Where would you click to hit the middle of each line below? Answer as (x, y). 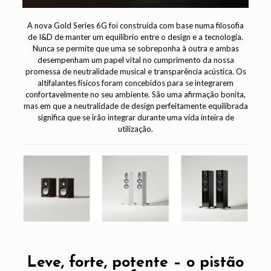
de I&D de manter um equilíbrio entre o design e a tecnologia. (135, 37)
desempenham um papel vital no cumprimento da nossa (135, 60)
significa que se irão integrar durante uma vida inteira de (135, 117)
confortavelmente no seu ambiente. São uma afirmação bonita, (135, 94)
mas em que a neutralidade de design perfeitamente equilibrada (135, 106)
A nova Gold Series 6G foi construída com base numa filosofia (135, 25)
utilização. (135, 129)
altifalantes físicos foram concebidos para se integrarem (135, 83)
